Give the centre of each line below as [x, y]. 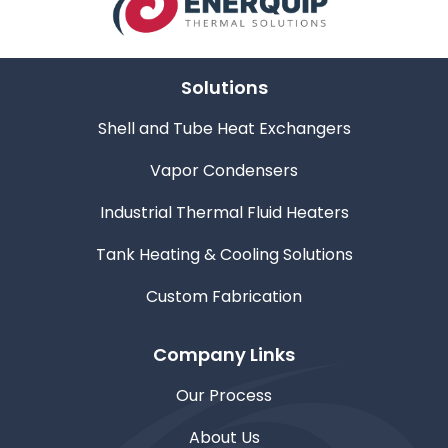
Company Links [224, 355]
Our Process [224, 396]
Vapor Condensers [224, 171]
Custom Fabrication [224, 297]
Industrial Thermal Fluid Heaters [224, 213]
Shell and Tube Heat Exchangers [224, 129]
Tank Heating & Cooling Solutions [224, 255]
